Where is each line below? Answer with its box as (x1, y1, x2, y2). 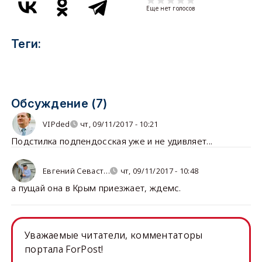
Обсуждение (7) (11, 96, 108, 111)
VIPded (42, 118, 70, 129)
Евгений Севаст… (42, 165, 111, 176)
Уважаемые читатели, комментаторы (24, 229, 203, 242)
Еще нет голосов (146, 4, 195, 12)
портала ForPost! (24, 243, 104, 256)
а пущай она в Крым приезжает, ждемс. (11, 182, 184, 194)
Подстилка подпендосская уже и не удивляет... (11, 135, 213, 147)
